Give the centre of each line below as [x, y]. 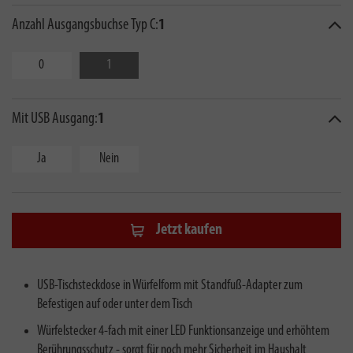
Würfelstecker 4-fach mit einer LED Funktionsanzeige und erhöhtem [183, 331]
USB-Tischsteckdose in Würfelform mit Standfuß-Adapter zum [170, 285]
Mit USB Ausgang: [55, 119]
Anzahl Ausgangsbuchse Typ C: [85, 25]
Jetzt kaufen [189, 230]
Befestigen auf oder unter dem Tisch [115, 304]
